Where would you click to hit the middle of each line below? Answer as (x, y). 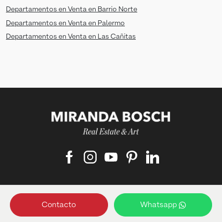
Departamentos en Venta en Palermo (65, 23)
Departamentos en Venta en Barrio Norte (72, 10)
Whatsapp (159, 205)
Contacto (59, 205)
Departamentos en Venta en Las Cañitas (71, 36)
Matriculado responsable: (111, 200)
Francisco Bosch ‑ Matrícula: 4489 (111, 211)
